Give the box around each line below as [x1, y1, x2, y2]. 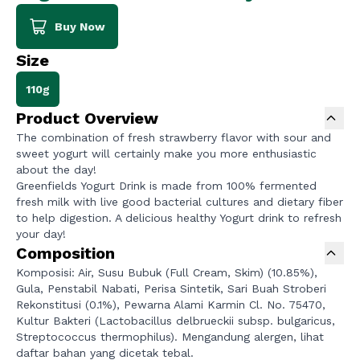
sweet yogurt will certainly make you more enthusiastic [16, 147, 317, 161]
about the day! [16, 163, 96, 177]
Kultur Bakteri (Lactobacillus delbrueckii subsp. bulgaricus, [16, 314, 335, 328]
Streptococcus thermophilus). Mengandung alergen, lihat [16, 330, 324, 344]
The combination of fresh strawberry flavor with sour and [16, 131, 331, 145]
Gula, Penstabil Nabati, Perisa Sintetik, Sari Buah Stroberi [16, 282, 326, 296]
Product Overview [16, 108, 158, 129]
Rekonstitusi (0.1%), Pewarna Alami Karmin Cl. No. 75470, [16, 298, 325, 312]
